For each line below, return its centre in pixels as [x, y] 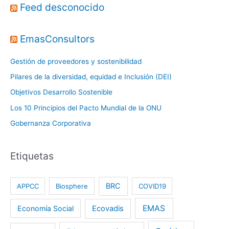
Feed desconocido [62, 7]
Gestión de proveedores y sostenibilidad [76, 61]
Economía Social [45, 209]
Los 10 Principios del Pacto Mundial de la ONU [86, 108]
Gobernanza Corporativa [51, 123]
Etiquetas [32, 156]
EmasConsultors [57, 39]
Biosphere [72, 186]
